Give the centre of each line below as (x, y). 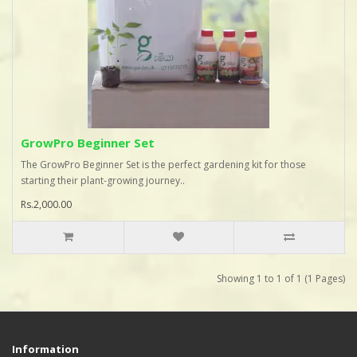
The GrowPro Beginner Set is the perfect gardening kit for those (163, 165)
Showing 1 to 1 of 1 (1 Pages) (281, 279)
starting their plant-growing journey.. (103, 181)
